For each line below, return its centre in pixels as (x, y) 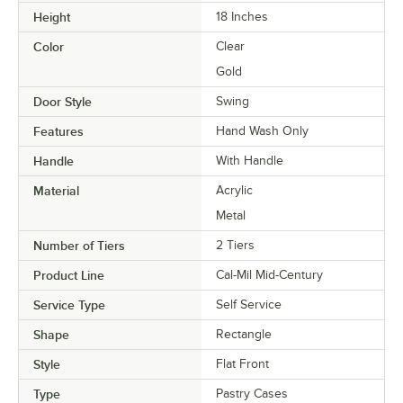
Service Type (69, 305)
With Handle (250, 161)
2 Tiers (235, 246)
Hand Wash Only (262, 131)
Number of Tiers (79, 246)
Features (58, 132)
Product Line (69, 276)
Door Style (63, 102)
